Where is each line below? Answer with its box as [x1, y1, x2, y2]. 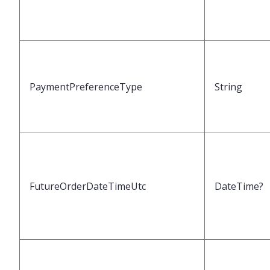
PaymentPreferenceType [30, 80, 142, 94]
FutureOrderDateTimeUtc [30, 180, 146, 193]
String [215, 80, 242, 94]
